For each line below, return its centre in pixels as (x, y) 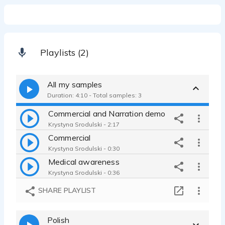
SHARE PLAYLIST (66, 191)
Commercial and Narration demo (107, 113)
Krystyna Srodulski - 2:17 (84, 124)
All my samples (75, 84)
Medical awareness (84, 161)
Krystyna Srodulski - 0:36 (84, 172)
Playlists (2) (65, 53)
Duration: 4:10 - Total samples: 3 (94, 95)
